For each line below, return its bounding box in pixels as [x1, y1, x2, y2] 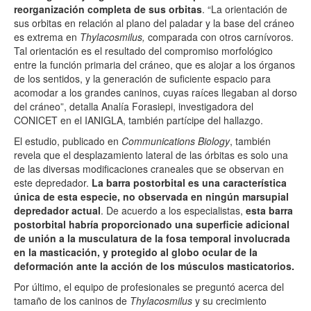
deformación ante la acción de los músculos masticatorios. [14, 258, 294, 273]
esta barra [246, 203, 293, 217]
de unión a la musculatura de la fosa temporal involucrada [14, 230, 290, 245]
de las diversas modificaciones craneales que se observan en [14, 161, 284, 176]
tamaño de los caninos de [14, 293, 130, 308]
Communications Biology [121, 133, 230, 148]
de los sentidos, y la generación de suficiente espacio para [14, 71, 271, 85]
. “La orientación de [202, 1, 287, 16]
